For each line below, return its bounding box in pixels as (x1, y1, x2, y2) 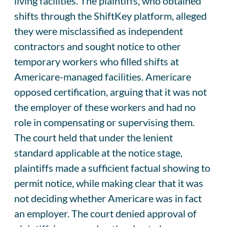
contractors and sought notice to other (14, 40, 181, 52)
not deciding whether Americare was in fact (14, 192, 202, 204)
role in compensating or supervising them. (14, 116, 195, 128)
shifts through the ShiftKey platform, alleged (14, 9, 207, 22)
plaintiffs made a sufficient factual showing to (14, 161, 210, 174)
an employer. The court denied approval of (14, 207, 197, 219)
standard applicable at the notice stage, (14, 146, 182, 159)
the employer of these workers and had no (14, 100, 196, 113)
